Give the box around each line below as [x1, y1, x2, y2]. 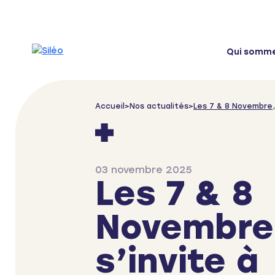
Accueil [95, 102, 125, 110]
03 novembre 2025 [95, 164, 192, 176]
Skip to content [12, 9, 96, 20]
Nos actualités [130, 102, 188, 110]
